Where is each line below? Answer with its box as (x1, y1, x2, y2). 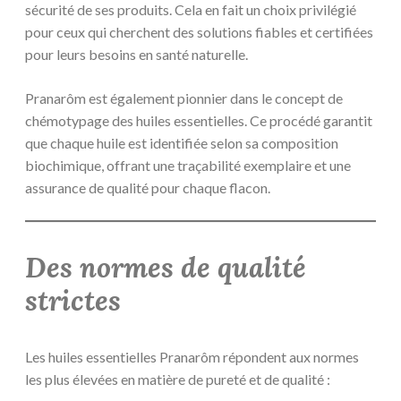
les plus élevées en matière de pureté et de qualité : (25, 370, 330, 388)
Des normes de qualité (25, 249, 306, 286)
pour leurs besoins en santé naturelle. (25, 46, 248, 64)
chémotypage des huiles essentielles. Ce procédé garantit (25, 112, 372, 130)
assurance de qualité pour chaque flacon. (25, 179, 270, 197)
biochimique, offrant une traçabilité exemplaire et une (25, 157, 351, 175)
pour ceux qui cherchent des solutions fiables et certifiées (25, 23, 373, 41)
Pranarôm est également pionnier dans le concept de (25, 90, 343, 107)
